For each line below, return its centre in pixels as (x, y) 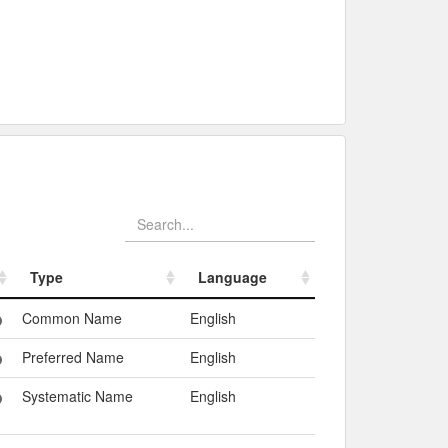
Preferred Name (72, 356)
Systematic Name (77, 395)
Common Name (71, 317)
